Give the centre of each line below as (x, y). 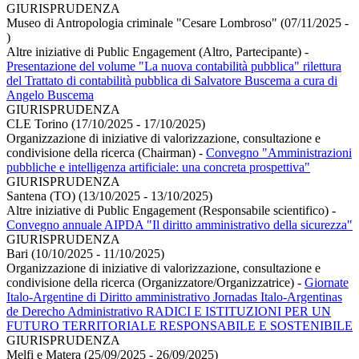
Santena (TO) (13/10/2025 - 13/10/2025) (109, 196)
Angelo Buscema (50, 95)
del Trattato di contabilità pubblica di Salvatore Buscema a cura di (172, 80)
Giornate (327, 282)
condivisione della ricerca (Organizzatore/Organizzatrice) (152, 282)
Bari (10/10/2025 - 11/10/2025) (85, 253)
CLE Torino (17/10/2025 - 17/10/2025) (106, 123)
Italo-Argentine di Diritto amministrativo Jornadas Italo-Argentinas (174, 296)
